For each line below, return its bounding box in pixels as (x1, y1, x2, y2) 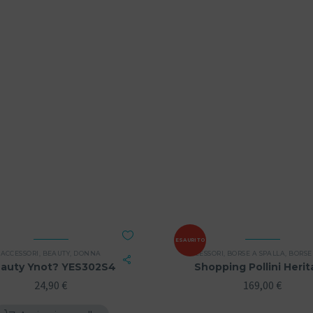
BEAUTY (42, 249, 71, 257)
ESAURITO (175, 236, 205, 243)
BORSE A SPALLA (226, 249, 286, 257)
